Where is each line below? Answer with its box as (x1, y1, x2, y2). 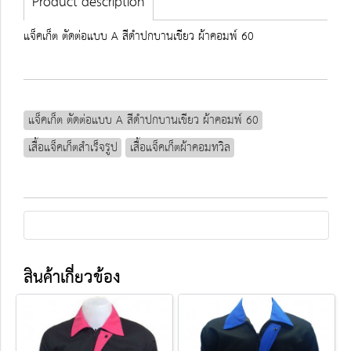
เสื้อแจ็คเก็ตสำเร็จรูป (27, 136, 118, 158)
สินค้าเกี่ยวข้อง (24, 262, 121, 294)
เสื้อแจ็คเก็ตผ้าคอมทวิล (129, 136, 230, 158)
